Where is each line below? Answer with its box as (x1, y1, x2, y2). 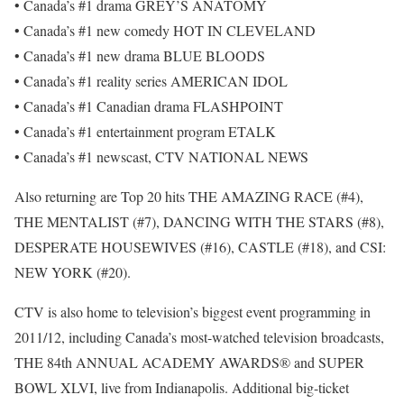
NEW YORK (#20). (14, 262, 131, 282)
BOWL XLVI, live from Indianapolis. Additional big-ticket (14, 378, 349, 398)
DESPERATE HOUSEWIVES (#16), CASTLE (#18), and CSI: (14, 237, 386, 257)
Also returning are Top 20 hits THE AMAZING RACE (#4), (14, 187, 363, 207)
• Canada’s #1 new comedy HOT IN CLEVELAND (14, 21, 316, 41)
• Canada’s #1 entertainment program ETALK (14, 122, 276, 142)
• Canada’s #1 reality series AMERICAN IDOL (14, 71, 288, 91)
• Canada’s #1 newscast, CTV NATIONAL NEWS (14, 147, 308, 167)
